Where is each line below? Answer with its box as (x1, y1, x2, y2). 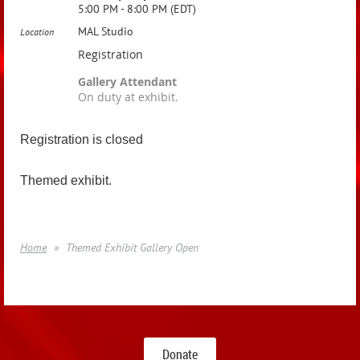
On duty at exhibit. (78, 89, 178, 104)
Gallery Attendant (78, 74, 177, 89)
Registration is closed (20, 133, 143, 146)
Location (20, 26, 54, 38)
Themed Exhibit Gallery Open (66, 240, 198, 255)
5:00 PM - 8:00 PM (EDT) (78, 2, 196, 16)
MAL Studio (78, 24, 133, 39)
